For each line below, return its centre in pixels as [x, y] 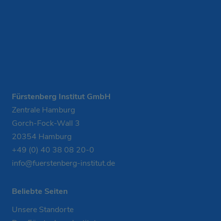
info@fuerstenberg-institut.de [63, 163]
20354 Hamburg [42, 136]
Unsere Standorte [43, 209]
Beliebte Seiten [40, 191]
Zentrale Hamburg [43, 110]
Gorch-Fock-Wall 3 [46, 123]
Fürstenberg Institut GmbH [61, 96]
